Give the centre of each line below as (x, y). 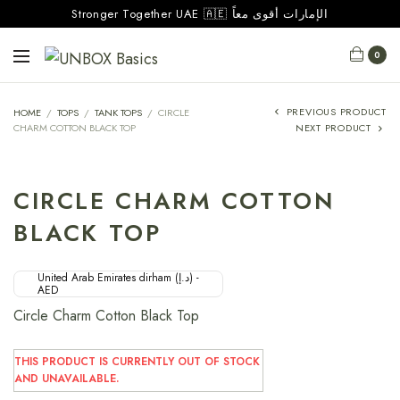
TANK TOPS (118, 112)
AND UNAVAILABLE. (67, 379)
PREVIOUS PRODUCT (336, 111)
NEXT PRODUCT (333, 128)
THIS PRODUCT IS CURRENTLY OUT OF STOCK (137, 362)
